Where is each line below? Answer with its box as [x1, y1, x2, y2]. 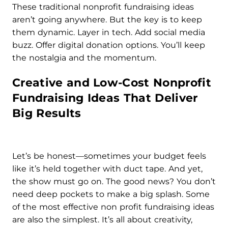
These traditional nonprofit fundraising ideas [12, 2, 194, 12]
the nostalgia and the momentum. [12, 53, 156, 63]
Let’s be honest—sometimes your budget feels [12, 151, 206, 161]
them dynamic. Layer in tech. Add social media [12, 27, 205, 37]
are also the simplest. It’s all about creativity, [12, 215, 192, 224]
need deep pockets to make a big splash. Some [12, 189, 210, 199]
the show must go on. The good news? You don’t [12, 177, 216, 186]
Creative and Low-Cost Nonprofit [12, 76, 211, 90]
